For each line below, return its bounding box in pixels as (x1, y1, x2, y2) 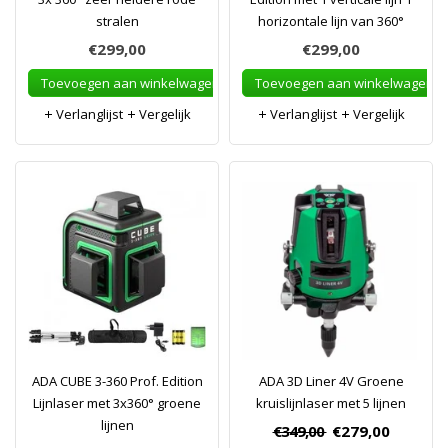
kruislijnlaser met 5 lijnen (256, 394, 406, 412)
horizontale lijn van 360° (258, 12, 404, 30)
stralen (95, 12, 139, 30)
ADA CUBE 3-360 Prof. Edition (31, 372, 203, 390)
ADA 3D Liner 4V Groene (258, 372, 404, 390)
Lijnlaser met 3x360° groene (33, 394, 201, 412)
